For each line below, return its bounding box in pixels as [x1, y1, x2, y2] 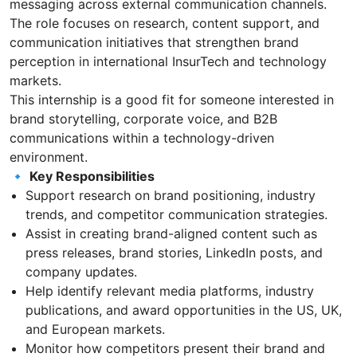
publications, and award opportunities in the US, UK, [25, 301, 342, 318]
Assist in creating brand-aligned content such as [25, 225, 317, 241]
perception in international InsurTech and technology [10, 53, 327, 69]
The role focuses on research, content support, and [10, 14, 320, 31]
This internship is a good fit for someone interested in [10, 91, 334, 108]
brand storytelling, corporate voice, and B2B [10, 110, 277, 127]
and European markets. [25, 320, 165, 337]
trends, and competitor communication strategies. [25, 206, 328, 222]
